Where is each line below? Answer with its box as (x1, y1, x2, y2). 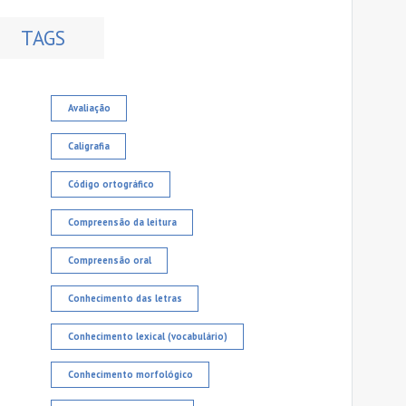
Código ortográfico (67, 178, 154, 191)
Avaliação (67, 101, 111, 115)
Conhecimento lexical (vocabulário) (67, 330, 227, 343)
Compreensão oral (67, 254, 151, 267)
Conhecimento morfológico (67, 368, 193, 382)
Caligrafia (67, 140, 110, 153)
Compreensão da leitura (67, 216, 177, 229)
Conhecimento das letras (67, 292, 182, 305)
